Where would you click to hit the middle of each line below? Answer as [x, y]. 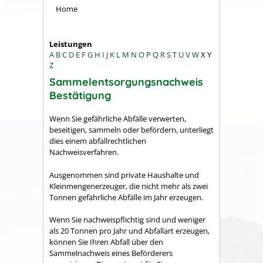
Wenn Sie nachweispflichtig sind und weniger [127, 220]
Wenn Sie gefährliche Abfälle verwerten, [118, 119]
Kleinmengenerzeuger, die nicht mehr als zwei [129, 186]
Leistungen [71, 44]
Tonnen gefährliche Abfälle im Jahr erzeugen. [126, 197]
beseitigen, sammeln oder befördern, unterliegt [131, 130]
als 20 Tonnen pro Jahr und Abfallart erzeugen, [129, 231]
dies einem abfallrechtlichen [98, 141]
